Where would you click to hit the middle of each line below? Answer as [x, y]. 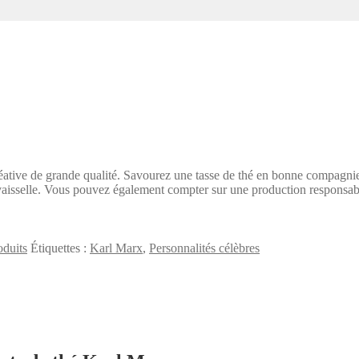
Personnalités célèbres [204, 248]
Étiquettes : [60, 248]
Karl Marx [116, 248]
